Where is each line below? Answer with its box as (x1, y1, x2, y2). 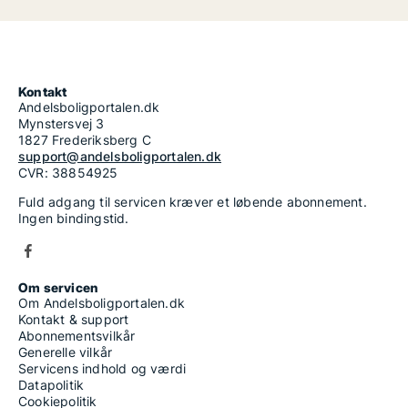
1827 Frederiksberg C (18, 132, 151, 148)
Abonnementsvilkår (18, 328, 136, 343)
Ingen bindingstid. (18, 210, 129, 226)
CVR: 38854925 (18, 165, 118, 180)
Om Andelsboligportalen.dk (18, 295, 185, 311)
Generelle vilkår (18, 344, 113, 360)
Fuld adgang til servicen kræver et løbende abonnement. (18, 194, 367, 209)
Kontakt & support (18, 311, 129, 327)
